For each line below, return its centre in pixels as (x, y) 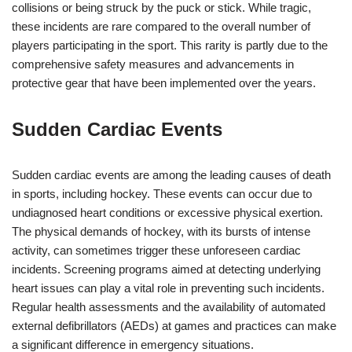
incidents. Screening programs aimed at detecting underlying (166, 269)
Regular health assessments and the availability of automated (169, 307)
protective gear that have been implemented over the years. (164, 83)
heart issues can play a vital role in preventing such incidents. (168, 288)
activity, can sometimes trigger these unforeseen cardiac (156, 250)
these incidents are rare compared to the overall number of (161, 26)
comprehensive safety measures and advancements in (153, 64)
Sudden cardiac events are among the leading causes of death (171, 175)
